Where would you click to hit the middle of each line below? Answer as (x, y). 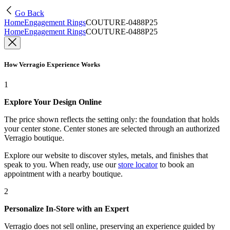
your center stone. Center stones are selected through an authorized (112, 129)
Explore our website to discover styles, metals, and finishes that (106, 156)
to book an (176, 165)
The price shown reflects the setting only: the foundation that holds (112, 120)
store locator (138, 165)
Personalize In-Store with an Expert (66, 209)
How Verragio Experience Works (52, 65)
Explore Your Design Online (53, 102)
